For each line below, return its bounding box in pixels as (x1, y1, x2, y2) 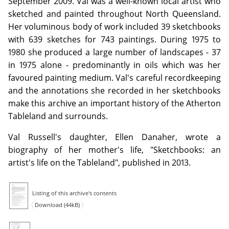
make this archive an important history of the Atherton (8, 98, 221, 109)
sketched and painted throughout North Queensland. (8, 8, 221, 20)
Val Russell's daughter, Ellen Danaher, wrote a (8, 131, 221, 143)
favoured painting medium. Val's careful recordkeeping (8, 72, 221, 84)
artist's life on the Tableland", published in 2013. (8, 157, 191, 169)
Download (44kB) (35, 201, 80, 209)
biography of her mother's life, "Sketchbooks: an (8, 144, 221, 156)
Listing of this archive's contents (32, 189, 117, 197)
